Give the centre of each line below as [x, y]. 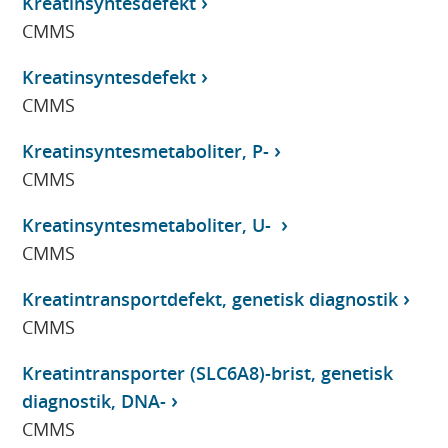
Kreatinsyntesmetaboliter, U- [149, 224]
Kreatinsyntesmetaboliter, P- [146, 150]
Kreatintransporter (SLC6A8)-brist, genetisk [208, 372]
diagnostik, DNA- [94, 400]
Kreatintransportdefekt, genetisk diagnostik [210, 298]
